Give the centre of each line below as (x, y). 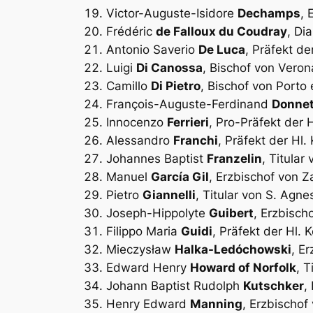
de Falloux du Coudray (221, 31)
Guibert (231, 213)
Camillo (129, 86)
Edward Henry (148, 267)
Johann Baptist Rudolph (175, 285)
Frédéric (131, 31)
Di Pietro (176, 86)
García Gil (180, 176)
